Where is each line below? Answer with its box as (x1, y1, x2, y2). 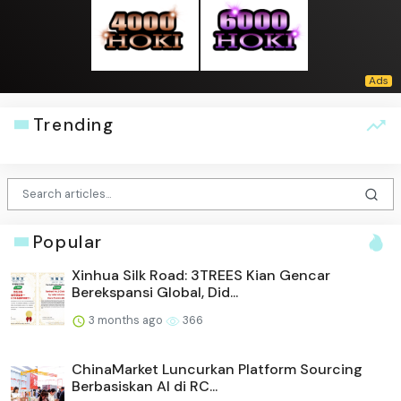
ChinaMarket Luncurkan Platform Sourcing (72, 359, 363, 379)
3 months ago (86, 311, 166, 328)
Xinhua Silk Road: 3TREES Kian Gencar (72, 265, 330, 285)
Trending (32, 113, 115, 136)
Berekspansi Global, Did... (72, 282, 238, 302)
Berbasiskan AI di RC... (72, 376, 218, 396)
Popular (32, 230, 103, 253)
